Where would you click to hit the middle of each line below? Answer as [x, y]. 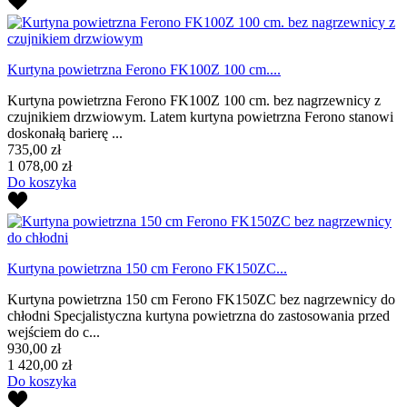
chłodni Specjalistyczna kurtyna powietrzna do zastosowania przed [199, 315]
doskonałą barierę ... [65, 133]
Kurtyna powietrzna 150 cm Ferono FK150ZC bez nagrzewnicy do [201, 299]
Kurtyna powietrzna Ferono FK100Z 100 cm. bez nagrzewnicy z [194, 100]
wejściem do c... [54, 332]
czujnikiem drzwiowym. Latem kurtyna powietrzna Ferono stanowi [200, 116]
